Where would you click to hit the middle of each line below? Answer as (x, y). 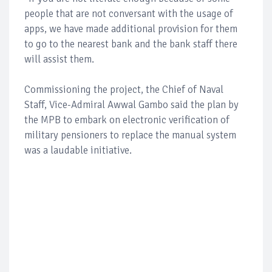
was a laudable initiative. (78, 150)
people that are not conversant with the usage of (129, 13)
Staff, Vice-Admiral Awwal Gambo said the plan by (131, 104)
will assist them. (59, 59)
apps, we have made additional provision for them (131, 29)
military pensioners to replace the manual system (130, 135)
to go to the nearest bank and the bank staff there (131, 44)
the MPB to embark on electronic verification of (127, 120)
